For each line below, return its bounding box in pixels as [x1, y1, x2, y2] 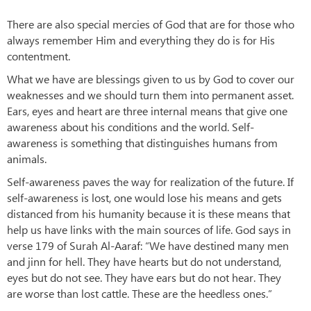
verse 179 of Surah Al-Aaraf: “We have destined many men [7, 238, 289, 253]
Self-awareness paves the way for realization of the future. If [7, 174, 294, 190]
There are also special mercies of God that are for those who [7, 17, 294, 32]
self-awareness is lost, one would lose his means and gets [7, 190, 282, 205]
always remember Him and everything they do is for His [7, 33, 275, 48]
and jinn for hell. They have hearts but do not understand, [7, 254, 281, 269]
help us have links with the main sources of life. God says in [7, 222, 291, 237]
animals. [7, 151, 47, 167]
